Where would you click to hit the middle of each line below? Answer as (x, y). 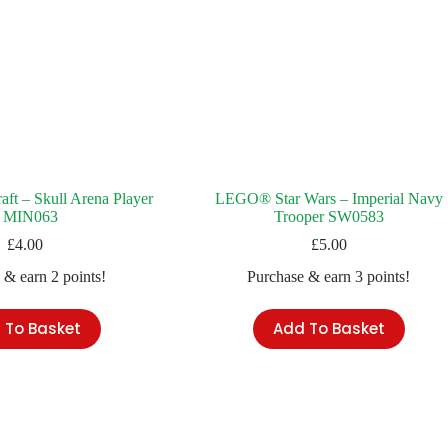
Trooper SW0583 (328, 216)
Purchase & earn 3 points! (329, 276)
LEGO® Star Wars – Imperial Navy (328, 198)
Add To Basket (328, 329)
